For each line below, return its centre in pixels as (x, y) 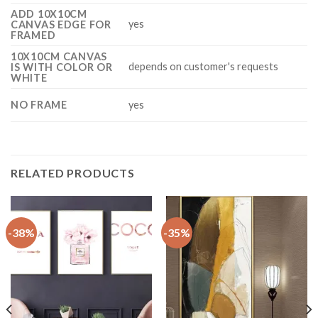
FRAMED (33, 35)
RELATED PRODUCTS (73, 172)
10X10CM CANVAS (59, 56)
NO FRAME (39, 104)
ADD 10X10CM (49, 13)
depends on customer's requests (204, 66)
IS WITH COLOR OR (62, 67)
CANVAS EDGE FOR (61, 24)
